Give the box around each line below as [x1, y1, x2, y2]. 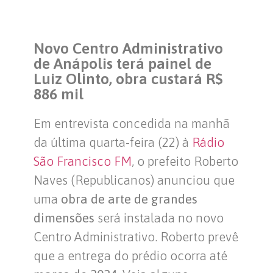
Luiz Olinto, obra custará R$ [34, 70, 223, 88]
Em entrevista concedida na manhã [34, 116, 230, 131]
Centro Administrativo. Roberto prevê [34, 229, 238, 244]
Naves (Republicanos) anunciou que [34, 172, 235, 188]
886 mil [34, 85, 83, 103]
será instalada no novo [94, 210, 224, 225]
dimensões [34, 210, 94, 225]
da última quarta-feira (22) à [34, 135, 192, 150]
